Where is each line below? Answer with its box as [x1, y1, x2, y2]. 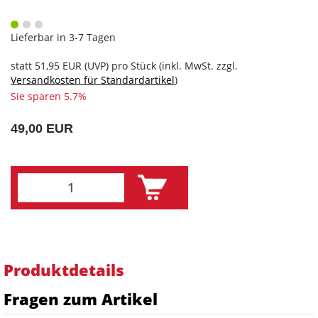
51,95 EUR [35, 58, 82, 72]
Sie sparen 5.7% [11, 89, 87, 103]
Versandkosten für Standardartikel [11, 72, 175, 87]
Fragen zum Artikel [4, 287, 158, 309]
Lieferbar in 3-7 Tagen [11, 30, 116, 44]
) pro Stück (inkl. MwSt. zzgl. [106, 58, 238, 72]
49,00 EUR [11, 121, 73, 136]
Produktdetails [4, 258, 124, 280]
